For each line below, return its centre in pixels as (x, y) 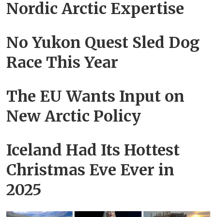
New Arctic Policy (74, 116)
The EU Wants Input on (96, 97)
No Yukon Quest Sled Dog (103, 43)
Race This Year (62, 63)
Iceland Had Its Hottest (93, 150)
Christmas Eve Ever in (91, 170)
